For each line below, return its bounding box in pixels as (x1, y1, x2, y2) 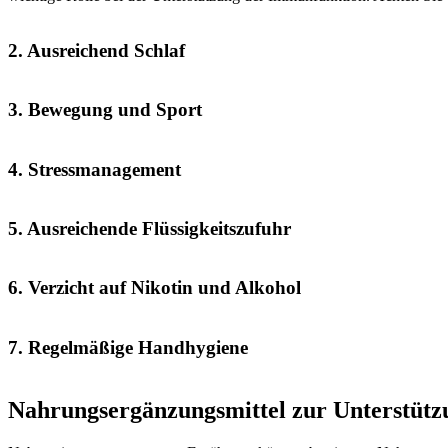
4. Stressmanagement (8, 158, 181, 180)
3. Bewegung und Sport (8, 99, 202, 121)
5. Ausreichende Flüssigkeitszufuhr (8, 217, 291, 239)
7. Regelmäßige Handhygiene (8, 336, 248, 358)
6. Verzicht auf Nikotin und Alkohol (8, 277, 301, 299)
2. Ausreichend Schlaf (8, 39, 185, 61)
